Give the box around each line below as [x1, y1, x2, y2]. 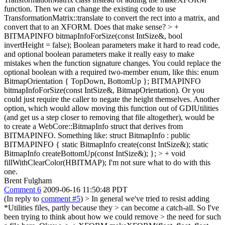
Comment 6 [4, 185, 41, 194]
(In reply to [4, 194, 41, 203]
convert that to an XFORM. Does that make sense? [4, 22, 168, 31]
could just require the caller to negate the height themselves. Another [4, 94, 219, 103]
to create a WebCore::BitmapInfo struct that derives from [4, 122, 183, 131]
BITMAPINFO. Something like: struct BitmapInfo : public [4, 131, 190, 140]
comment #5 [41, 194, 80, 203]
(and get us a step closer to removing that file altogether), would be [4, 113, 214, 122]
